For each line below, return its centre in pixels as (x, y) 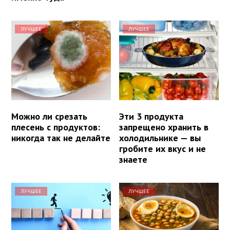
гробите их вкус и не (163, 149)
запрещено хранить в (164, 127)
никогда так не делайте (61, 138)
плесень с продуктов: (56, 127)
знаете (133, 160)
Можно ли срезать (49, 117)
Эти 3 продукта (151, 117)
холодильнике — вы (160, 138)
